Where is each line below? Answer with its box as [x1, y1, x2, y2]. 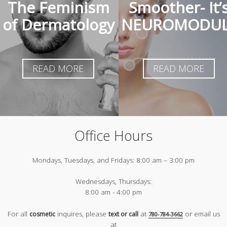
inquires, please [55, 209, 108, 218]
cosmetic [29, 209, 55, 218]
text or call [108, 209, 138, 218]
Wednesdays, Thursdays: [75, 177, 152, 186]
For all [7, 209, 29, 218]
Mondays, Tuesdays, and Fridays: [32, 155, 134, 165]
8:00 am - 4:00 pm [85, 187, 142, 197]
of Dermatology [2, 14, 115, 35]
